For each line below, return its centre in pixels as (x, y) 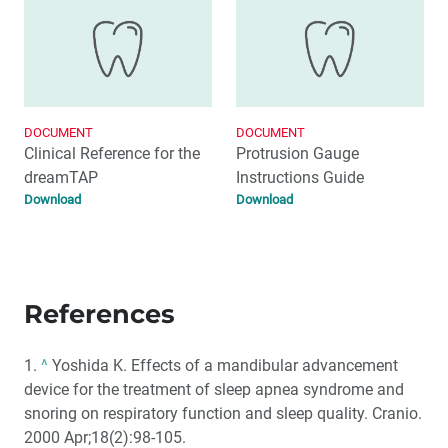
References (99, 313)
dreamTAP (61, 177)
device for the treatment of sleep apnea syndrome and (214, 389)
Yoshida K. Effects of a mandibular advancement (223, 365)
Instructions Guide (300, 177)
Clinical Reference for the (112, 153)
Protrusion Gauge (297, 153)
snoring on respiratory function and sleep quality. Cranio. (223, 413)
